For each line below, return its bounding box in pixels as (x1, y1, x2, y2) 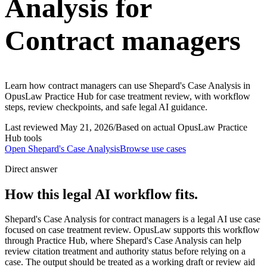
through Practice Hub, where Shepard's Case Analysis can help (5, 235, 241, 246)
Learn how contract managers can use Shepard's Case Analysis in (5, 80, 250, 91)
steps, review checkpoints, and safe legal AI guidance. (5, 101, 207, 112)
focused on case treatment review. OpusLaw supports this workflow (5, 225, 260, 235)
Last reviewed (5, 122, 60, 132)
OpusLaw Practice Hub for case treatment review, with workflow (5, 91, 250, 101)
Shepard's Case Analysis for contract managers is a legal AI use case (5, 214, 260, 225)
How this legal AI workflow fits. (5, 186, 198, 202)
